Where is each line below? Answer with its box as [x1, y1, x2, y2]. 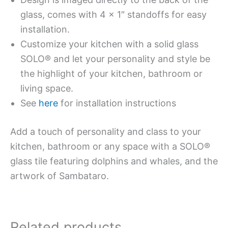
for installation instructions [58, 97, 176, 108]
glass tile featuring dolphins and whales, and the [10, 155, 218, 166]
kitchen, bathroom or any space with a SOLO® [10, 140, 210, 152]
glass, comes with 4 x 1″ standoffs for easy [20, 9, 207, 20]
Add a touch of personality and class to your [10, 126, 201, 137]
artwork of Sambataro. [10, 170, 109, 181]
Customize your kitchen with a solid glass [20, 38, 198, 49]
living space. [20, 82, 73, 94]
